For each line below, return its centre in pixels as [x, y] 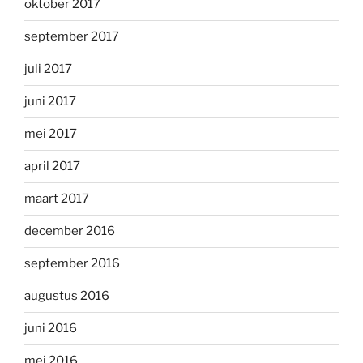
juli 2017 [48, 69]
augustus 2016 [67, 296]
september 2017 [72, 37]
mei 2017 [51, 134]
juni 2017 [50, 102]
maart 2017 [57, 199]
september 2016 [72, 264]
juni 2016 [51, 329]
